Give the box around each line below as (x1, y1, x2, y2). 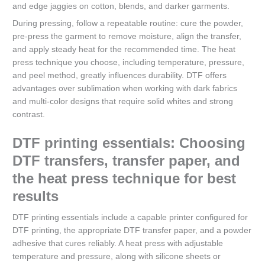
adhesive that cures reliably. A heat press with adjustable (12, 238, 224, 248)
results (12, 188, 59, 204)
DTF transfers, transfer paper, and (12, 152, 241, 169)
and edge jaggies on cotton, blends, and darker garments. (12, 1, 230, 11)
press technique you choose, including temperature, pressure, (12, 57, 245, 67)
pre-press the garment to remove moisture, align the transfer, (12, 31, 242, 41)
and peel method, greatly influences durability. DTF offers (12, 70, 227, 80)
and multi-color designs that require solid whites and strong (12, 96, 234, 106)
